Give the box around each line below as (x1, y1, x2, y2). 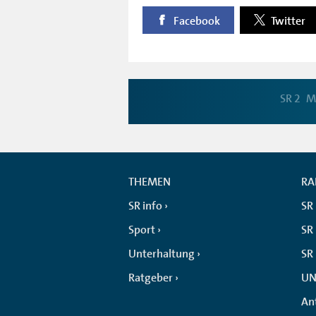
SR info (128, 198, 162, 213)
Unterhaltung (128, 246, 195, 261)
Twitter (269, 13, 305, 28)
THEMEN (128, 174, 171, 189)
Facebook (171, 13, 220, 28)
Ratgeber (128, 270, 173, 285)
